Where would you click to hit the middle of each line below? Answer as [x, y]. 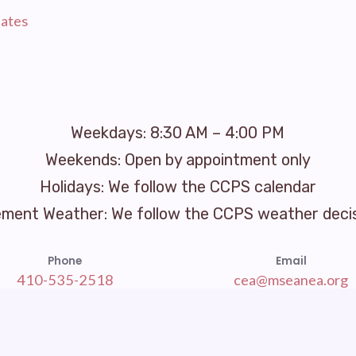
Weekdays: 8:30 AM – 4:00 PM [178, 133]
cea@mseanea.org [291, 279]
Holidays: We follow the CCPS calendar [178, 187]
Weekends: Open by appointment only [178, 160]
